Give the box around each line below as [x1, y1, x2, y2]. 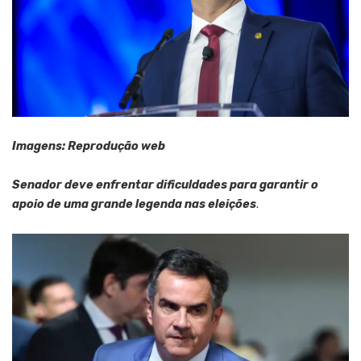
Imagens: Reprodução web [12, 139, 165, 153]
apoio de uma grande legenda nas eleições [12, 197, 256, 211]
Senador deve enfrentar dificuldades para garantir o [12, 177, 318, 192]
